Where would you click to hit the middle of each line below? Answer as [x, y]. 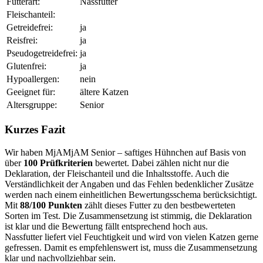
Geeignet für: [31, 92]
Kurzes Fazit [35, 130]
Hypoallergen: [33, 79]
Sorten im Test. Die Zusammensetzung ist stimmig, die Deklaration [128, 215]
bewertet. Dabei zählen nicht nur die [161, 163]
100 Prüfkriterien [58, 163]
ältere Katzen [104, 92]
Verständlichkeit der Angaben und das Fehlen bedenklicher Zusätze [129, 184]
